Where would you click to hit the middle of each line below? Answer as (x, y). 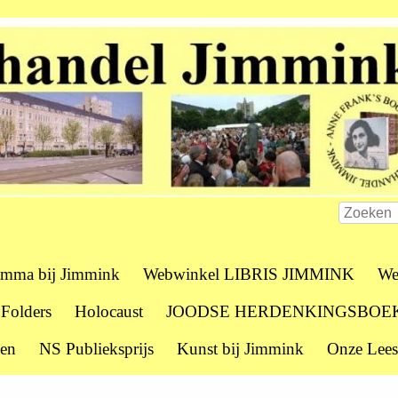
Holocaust (109, 311)
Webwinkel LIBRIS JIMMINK (249, 274)
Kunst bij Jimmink (240, 349)
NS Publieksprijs (96, 349)
